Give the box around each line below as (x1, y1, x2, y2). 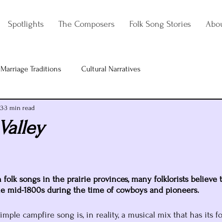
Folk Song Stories (129, 19, 191, 29)
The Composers (58, 19, 114, 29)
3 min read (4, 104, 35, 111)
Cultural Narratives (81, 64, 141, 73)
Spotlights (7, 19, 44, 29)
